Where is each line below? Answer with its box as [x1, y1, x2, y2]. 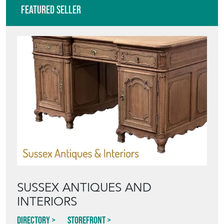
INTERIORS [17, 194, 77, 209]
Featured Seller [21, 3, 81, 16]
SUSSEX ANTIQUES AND [17, 180, 151, 195]
